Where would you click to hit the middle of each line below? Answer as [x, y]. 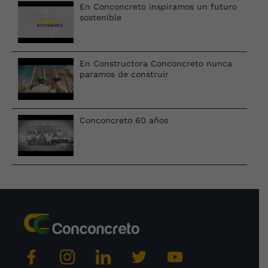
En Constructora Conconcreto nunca [156, 63]
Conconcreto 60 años [124, 120]
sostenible [101, 17]
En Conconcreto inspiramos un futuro [159, 6]
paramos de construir [124, 74]
